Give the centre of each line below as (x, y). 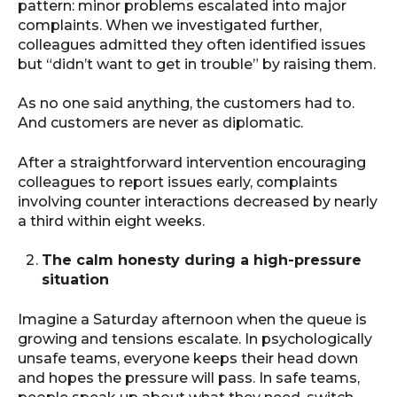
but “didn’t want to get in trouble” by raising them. (197, 65)
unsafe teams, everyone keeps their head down (188, 358)
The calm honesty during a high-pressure (202, 261)
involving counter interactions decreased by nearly (198, 201)
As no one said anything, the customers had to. (186, 104)
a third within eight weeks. (111, 221)
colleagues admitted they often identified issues (192, 45)
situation (76, 280)
